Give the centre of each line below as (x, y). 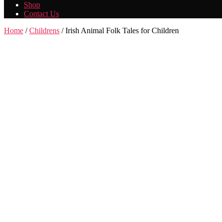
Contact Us (41, 14)
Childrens (44, 30)
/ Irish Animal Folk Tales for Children (119, 30)
